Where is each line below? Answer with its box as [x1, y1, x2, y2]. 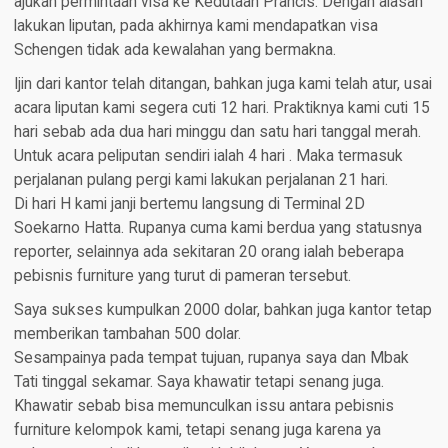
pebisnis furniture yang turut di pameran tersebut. [13, 266, 351, 285]
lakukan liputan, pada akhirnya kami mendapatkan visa [13, 16, 378, 35]
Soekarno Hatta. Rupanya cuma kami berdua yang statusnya [13, 218, 422, 237]
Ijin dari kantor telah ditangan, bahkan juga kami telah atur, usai [13, 74, 432, 93]
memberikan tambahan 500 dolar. [13, 324, 241, 343]
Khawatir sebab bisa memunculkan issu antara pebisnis [13, 396, 394, 415]
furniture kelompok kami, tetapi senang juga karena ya [13, 420, 381, 439]
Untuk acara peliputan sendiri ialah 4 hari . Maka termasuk [13, 146, 403, 165]
